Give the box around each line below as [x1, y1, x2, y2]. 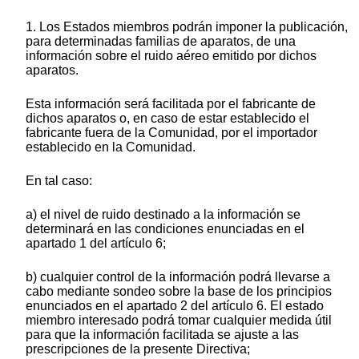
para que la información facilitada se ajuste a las [26, 328, 299, 342]
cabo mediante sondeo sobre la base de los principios [26, 284, 332, 299]
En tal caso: [26, 174, 92, 188]
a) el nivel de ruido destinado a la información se [26, 208, 301, 222]
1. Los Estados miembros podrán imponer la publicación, [26, 20, 348, 34]
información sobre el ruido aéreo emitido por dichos [26, 49, 317, 63]
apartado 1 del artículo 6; [26, 236, 166, 251]
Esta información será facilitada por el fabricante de [26, 97, 316, 111]
